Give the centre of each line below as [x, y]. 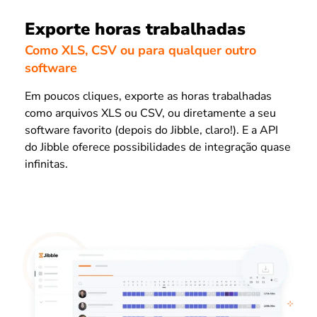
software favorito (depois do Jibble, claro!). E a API [151, 131]
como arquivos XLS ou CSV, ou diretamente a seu [150, 114]
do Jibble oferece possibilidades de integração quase [158, 148]
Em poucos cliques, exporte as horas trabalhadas [148, 97]
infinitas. [46, 165]
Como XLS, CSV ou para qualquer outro [140, 51]
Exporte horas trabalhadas [135, 29]
